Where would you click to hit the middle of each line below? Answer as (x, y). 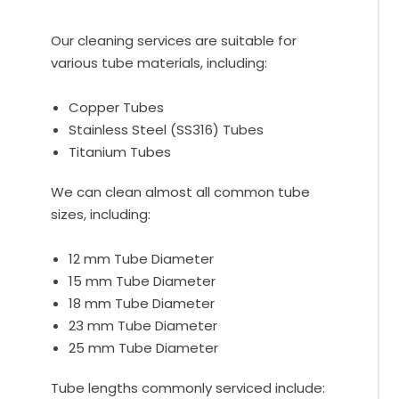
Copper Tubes (117, 108)
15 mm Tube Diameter (142, 281)
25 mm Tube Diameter (144, 348)
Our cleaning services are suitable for (174, 41)
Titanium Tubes (120, 152)
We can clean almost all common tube (181, 192)
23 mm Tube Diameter (143, 326)
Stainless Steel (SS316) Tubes (167, 130)
